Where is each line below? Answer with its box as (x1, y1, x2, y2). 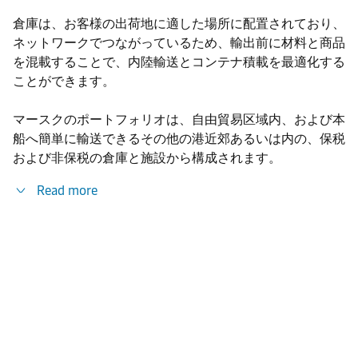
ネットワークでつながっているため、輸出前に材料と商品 (13, 35, 345, 50)
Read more (37, 183, 97, 198)
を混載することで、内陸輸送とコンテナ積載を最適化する (13, 54, 345, 70)
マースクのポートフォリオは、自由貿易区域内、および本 (13, 112, 345, 127)
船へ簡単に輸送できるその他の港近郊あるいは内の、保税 (13, 131, 345, 146)
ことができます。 (13, 74, 115, 89)
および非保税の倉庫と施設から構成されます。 (13, 150, 281, 165)
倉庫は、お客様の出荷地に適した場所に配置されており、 (13, 16, 345, 31)
